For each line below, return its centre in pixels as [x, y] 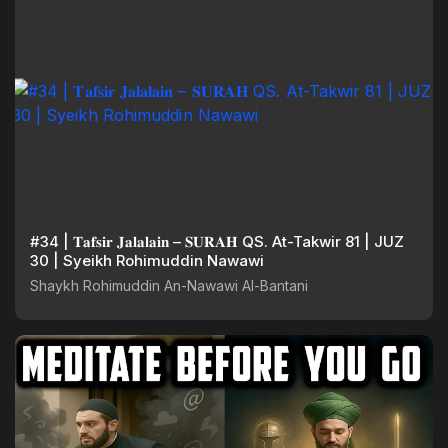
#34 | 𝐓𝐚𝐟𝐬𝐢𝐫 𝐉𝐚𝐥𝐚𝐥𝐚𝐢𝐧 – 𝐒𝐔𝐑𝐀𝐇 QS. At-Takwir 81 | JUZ [46, 241]
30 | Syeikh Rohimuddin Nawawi [163, 260]
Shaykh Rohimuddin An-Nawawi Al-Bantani [169, 285]
